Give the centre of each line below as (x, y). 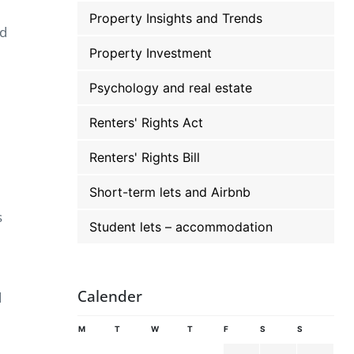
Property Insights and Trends (176, 18)
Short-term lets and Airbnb (170, 192)
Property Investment (151, 53)
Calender (110, 296)
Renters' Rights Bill (145, 157)
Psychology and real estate (171, 88)
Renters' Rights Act (147, 122)
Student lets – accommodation (181, 227)
